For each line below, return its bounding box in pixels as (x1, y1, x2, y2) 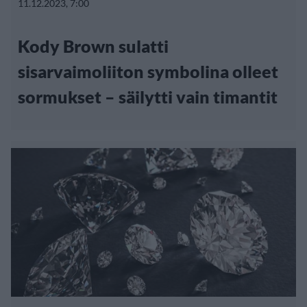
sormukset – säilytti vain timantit (18, 86, 278, 108)
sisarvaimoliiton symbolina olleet (18, 61, 278, 82)
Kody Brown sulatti (18, 36, 169, 57)
